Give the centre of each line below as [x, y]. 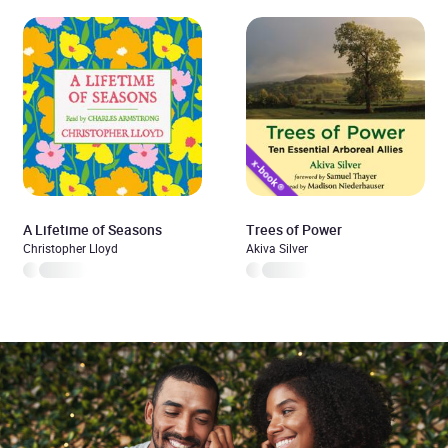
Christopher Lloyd [70, 248]
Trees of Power [294, 229]
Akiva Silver [277, 248]
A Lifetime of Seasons [92, 229]
